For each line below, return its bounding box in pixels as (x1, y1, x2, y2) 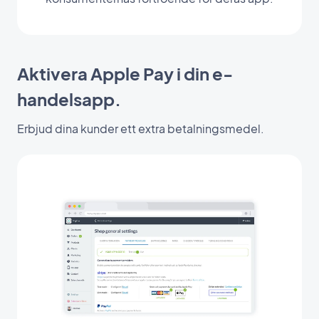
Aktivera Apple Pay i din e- (17, 62, 233, 84)
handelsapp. (17, 88, 121, 110)
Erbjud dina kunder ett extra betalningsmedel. (17, 120, 264, 136)
